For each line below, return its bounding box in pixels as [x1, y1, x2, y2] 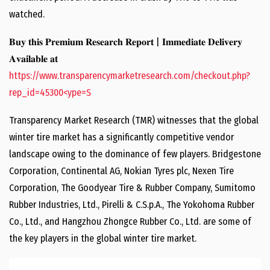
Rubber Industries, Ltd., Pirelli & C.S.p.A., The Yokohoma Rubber [9, 199, 254, 210]
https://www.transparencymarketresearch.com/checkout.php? [9, 70, 250, 81]
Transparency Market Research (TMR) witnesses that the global [9, 115, 259, 126]
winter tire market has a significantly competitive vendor [9, 131, 234, 143]
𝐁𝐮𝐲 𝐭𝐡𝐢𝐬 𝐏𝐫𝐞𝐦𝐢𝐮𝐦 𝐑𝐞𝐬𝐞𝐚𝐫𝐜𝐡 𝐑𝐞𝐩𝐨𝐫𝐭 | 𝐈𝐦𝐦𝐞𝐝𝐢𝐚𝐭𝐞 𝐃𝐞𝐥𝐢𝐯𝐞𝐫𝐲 [9, 36, 242, 48]
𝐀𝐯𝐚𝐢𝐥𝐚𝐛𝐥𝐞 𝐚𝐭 [9, 53, 60, 64]
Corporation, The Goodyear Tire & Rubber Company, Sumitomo [9, 182, 256, 193]
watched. [9, 8, 45, 20]
